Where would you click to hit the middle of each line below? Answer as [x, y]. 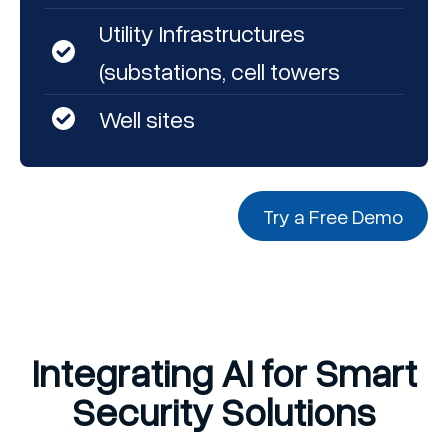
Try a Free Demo [333, 215]
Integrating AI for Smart [224, 371]
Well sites [147, 118]
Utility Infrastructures [202, 32]
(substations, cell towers [219, 70]
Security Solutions [224, 410]
